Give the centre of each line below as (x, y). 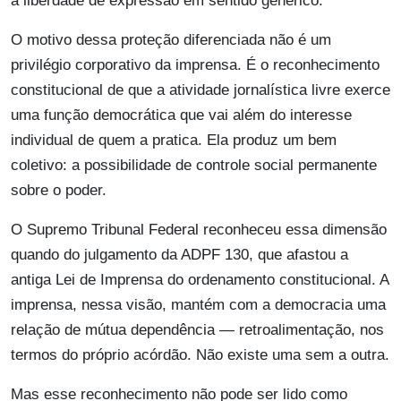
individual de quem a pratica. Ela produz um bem (174, 141)
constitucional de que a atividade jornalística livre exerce (200, 90)
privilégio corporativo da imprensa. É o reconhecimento (195, 65)
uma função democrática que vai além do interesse (181, 115)
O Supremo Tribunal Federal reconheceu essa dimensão (199, 230)
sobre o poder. (59, 191)
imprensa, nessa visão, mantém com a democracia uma (198, 305)
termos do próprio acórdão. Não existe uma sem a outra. (200, 355)
